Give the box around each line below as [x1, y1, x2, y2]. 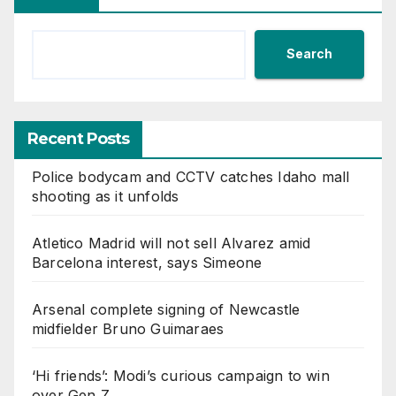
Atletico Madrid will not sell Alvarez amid [32, 233, 311, 252]
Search [286, 46, 332, 62]
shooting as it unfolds [32, 187, 179, 205]
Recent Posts [27, 128, 130, 148]
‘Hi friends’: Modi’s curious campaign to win [32, 366, 330, 385]
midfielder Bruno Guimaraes [32, 319, 225, 338]
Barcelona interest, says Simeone [32, 253, 263, 271]
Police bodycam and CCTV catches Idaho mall [32, 167, 350, 186]
